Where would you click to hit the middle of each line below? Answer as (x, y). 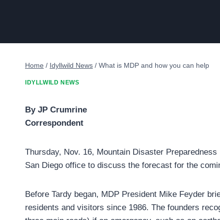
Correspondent (54, 123)
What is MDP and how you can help (154, 65)
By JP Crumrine (56, 110)
